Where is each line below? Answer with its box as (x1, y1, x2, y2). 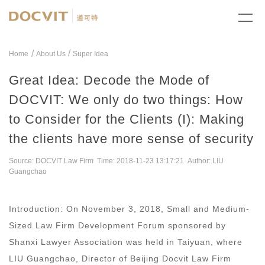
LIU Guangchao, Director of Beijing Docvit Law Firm (9, 253, 231, 263)
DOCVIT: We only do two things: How (9, 92, 243, 107)
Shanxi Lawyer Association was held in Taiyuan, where (9, 237, 243, 247)
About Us (35, 49, 66, 58)
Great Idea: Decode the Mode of (9, 72, 209, 88)
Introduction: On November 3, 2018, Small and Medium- (9, 203, 250, 214)
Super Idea (72, 49, 108, 58)
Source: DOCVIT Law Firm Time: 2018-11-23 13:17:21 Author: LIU (9, 156, 224, 165)
